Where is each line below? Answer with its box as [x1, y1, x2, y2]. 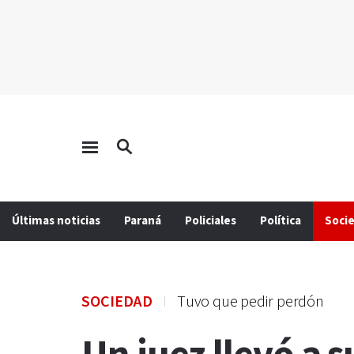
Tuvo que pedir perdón [177, 292, 324, 312]
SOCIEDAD [81, 292, 153, 312]
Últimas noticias [12, 213, 100, 228]
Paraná [124, 213, 161, 228]
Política [260, 213, 301, 228]
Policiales [185, 213, 236, 228]
